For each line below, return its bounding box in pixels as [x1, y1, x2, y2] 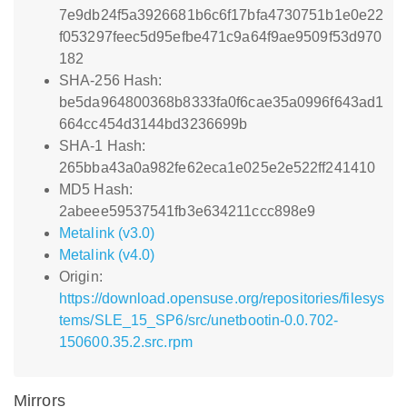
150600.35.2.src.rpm [59, 334, 193, 350]
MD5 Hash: [59, 182, 133, 197]
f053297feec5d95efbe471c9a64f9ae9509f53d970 [59, 29, 382, 45]
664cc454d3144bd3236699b [59, 116, 248, 132]
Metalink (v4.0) [59, 247, 155, 263]
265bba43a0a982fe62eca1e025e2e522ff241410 [59, 160, 376, 175]
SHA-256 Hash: [59, 73, 163, 88]
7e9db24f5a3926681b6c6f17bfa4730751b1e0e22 [59, 7, 384, 23]
